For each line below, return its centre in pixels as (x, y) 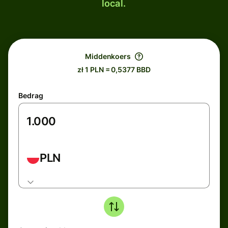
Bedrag (31, 95)
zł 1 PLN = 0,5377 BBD (114, 69)
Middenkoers (108, 56)
